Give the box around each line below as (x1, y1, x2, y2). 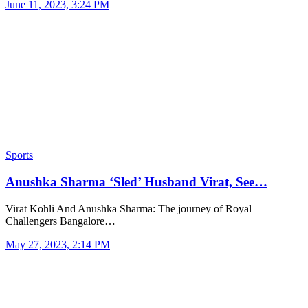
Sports (5, 149, 33, 162)
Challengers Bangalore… (5, 214, 115, 227)
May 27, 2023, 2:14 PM (5, 238, 110, 250)
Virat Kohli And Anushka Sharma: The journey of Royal (5, 202, 252, 214)
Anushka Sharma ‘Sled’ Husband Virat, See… (5, 174, 267, 189)
